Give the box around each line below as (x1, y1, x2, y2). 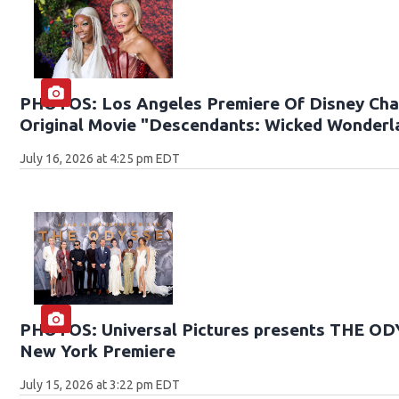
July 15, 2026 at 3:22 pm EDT (20, 377, 181, 392)
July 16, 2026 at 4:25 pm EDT (20, 151, 181, 167)
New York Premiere (20, 340, 176, 361)
